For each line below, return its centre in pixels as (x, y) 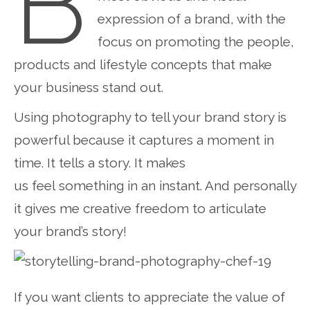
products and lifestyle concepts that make (143, 64)
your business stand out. (89, 87)
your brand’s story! (70, 231)
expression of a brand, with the (191, 18)
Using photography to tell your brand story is (150, 117)
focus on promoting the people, (195, 41)
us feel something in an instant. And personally (155, 185)
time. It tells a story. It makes (100, 162)
